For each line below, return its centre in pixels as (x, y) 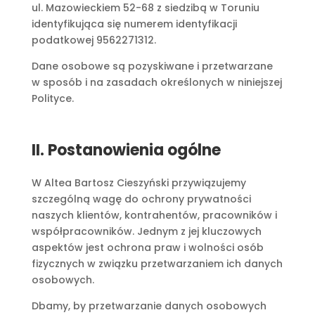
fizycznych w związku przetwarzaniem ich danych (157, 264)
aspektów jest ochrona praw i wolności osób (147, 247)
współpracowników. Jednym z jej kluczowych (146, 231)
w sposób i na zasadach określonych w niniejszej (156, 82)
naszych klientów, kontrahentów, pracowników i (154, 215)
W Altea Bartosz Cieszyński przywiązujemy (139, 183)
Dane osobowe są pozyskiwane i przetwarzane (152, 66)
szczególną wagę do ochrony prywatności (141, 199)
